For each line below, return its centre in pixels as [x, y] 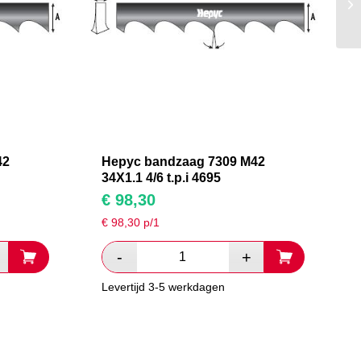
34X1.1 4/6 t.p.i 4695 [161, 178]
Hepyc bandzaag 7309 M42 [183, 162]
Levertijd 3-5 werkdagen [163, 287]
